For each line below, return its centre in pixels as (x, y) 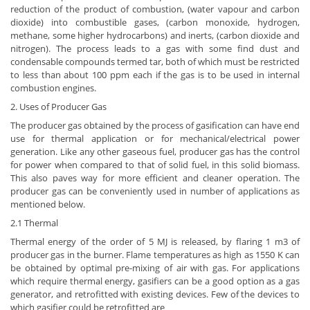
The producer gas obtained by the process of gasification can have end (155, 125)
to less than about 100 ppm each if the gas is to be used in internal (155, 75)
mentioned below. (48, 204)
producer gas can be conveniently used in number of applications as (155, 191)
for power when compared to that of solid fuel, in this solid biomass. (155, 165)
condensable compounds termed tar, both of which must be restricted (155, 62)
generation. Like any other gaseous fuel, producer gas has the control (155, 152)
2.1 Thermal (34, 223)
